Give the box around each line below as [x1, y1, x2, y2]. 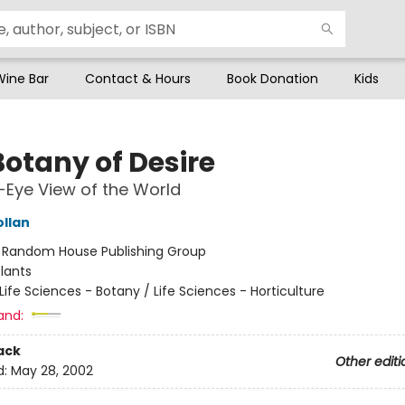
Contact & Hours [85, 70, 191, 88]
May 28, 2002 [10, 362, 93, 381]
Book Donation [227, 70, 318, 88]
